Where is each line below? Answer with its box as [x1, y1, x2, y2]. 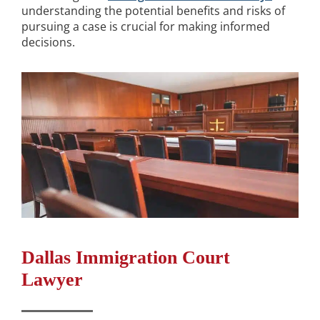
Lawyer [21, 269, 88, 290]
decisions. [21, 34, 75, 51]
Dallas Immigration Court [21, 246, 230, 268]
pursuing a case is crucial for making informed [21, 19, 270, 35]
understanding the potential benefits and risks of [21, 3, 285, 19]
